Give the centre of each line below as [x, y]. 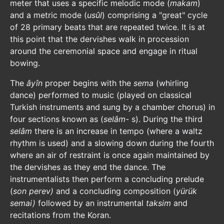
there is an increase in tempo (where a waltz [118, 131]
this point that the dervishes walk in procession [99, 39]
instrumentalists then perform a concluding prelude [107, 179]
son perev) [33, 191]
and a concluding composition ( [115, 191]
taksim [160, 203]
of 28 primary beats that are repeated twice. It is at [107, 27]
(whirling [171, 83]
